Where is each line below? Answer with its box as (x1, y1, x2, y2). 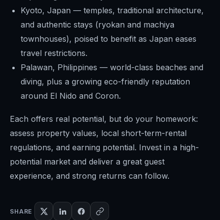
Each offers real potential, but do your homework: (10, 114, 198, 124)
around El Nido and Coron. (21, 91, 121, 101)
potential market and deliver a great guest (10, 157, 165, 166)
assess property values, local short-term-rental (10, 128, 187, 138)
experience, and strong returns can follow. (10, 171, 169, 181)
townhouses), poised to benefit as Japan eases (21, 34, 196, 44)
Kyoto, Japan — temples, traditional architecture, (21, 5, 204, 15)
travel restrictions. (21, 48, 87, 58)
